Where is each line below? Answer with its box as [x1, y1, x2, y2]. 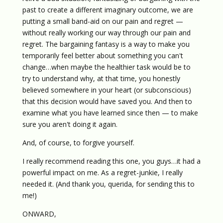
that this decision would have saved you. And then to [22, 97, 192, 106]
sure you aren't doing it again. [22, 119, 117, 129]
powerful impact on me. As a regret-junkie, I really [22, 168, 183, 177]
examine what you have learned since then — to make [22, 108, 198, 117]
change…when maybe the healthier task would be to [22, 62, 191, 72]
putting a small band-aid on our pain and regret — [22, 16, 183, 26]
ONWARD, [22, 209, 56, 219]
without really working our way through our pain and [22, 28, 191, 37]
